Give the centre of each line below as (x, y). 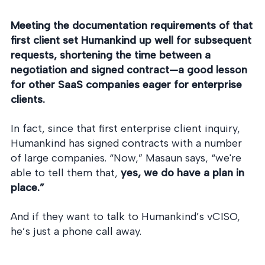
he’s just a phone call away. (76, 231)
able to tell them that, (64, 173)
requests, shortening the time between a (111, 55)
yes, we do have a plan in (182, 173)
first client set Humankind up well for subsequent (131, 40)
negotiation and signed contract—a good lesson (129, 70)
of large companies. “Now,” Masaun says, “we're (126, 158)
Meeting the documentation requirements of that (132, 25)
